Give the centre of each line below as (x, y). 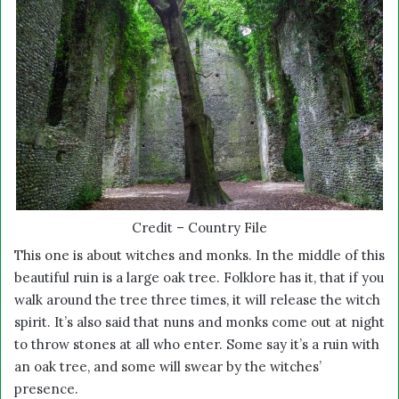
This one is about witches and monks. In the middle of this (199, 255)
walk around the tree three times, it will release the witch (197, 299)
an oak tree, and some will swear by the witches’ (168, 366)
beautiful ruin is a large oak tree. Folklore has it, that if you (199, 277)
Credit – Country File (199, 227)
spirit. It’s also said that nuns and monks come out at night (199, 322)
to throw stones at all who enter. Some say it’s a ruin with (197, 344)
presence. (46, 388)
